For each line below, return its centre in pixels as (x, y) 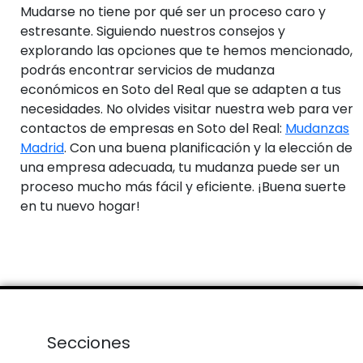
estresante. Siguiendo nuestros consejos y (153, 31)
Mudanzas (317, 128)
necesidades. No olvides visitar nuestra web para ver (187, 109)
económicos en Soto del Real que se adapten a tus (181, 89)
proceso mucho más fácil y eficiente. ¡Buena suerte (183, 186)
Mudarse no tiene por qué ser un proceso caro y (173, 11)
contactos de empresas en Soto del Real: (153, 128)
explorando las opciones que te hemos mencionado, (186, 50)
